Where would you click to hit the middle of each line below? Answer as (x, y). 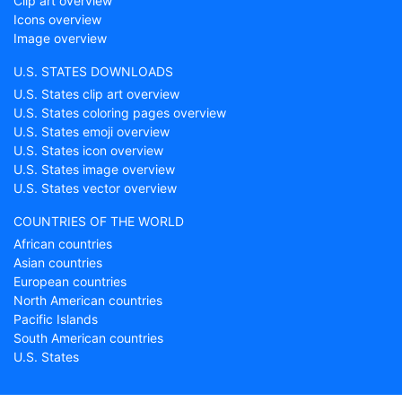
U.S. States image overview (94, 169)
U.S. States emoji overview (92, 131)
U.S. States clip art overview (96, 94)
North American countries (88, 300)
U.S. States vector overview (95, 188)
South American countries (88, 338)
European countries (70, 281)
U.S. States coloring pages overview (120, 113)
